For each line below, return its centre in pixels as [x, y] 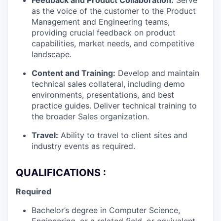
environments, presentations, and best [103, 95]
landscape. [52, 55]
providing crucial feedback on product [104, 33]
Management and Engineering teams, [101, 22]
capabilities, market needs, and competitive [113, 44]
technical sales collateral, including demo [108, 84]
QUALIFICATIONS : [61, 173]
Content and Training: [74, 73]
